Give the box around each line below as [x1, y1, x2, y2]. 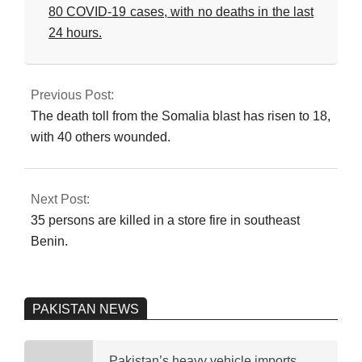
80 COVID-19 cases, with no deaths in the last [48, 4, 314, 19]
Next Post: [31, 192, 90, 206]
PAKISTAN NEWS [32, 301, 139, 316]
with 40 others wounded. [31, 129, 170, 144]
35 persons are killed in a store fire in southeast [31, 213, 300, 227]
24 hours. [48, 25, 102, 40]
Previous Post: [31, 87, 114, 102]
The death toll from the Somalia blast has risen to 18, [31, 108, 330, 123]
